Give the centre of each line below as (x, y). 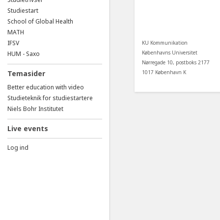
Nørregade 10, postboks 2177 (176, 62)
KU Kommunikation (165, 42)
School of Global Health (40, 21)
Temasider (26, 73)
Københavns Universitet (170, 52)
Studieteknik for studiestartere (50, 98)
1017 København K (164, 72)
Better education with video (46, 87)
